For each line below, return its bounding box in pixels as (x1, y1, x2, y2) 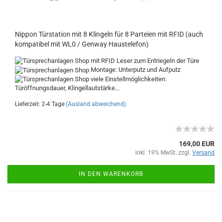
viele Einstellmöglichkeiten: (89, 75, 166, 83)
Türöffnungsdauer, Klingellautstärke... (15, 84, 119, 92)
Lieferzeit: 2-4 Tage (15, 101, 64, 108)
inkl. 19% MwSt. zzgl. (135, 149, 192, 157)
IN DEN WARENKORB (79, 170, 143, 178)
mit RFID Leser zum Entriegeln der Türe (89, 56, 199, 64)
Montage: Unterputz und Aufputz (89, 66, 180, 74)
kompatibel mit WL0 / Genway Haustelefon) (15, 40, 149, 48)
